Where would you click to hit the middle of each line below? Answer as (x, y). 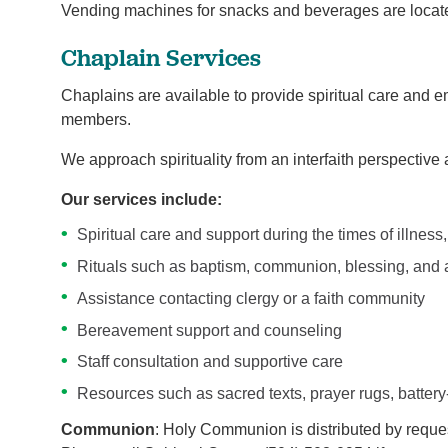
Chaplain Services (161, 56)
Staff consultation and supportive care (210, 362)
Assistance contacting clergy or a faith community (251, 298)
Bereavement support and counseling (210, 330)
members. (96, 120)
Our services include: (142, 199)
